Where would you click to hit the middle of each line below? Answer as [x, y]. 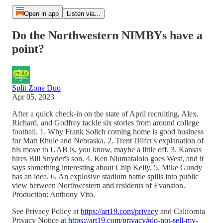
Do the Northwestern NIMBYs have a [107, 35]
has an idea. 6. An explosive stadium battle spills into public [105, 176]
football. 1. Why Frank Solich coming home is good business [108, 131]
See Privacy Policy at [46, 211]
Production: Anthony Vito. [54, 194]
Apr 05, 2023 [33, 97]
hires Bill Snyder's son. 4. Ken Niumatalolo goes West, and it [108, 158]
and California [182, 211]
